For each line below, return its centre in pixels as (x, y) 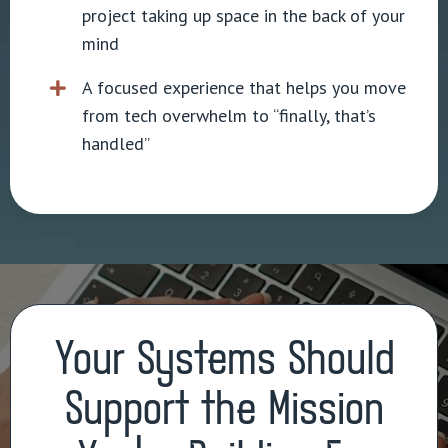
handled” (116, 144)
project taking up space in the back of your (243, 16)
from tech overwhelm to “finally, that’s (229, 116)
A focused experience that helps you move (244, 88)
